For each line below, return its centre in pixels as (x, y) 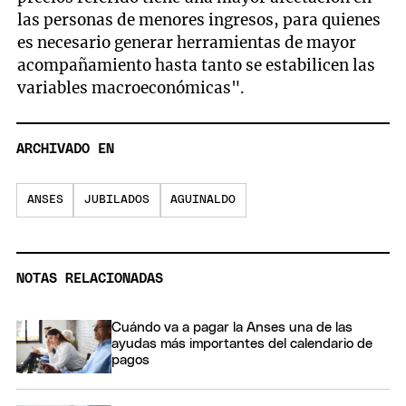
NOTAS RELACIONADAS (90, 279)
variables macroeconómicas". (131, 87)
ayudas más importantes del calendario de (242, 344)
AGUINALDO (203, 200)
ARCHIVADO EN (65, 150)
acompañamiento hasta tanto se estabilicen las (197, 65)
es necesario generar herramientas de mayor (187, 42)
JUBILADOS (116, 200)
